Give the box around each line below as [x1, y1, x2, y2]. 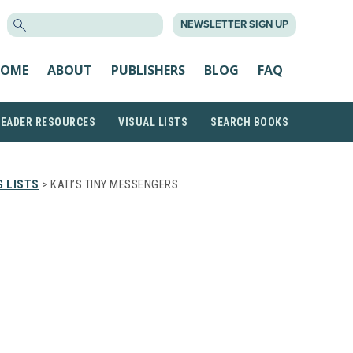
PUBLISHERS [111, 61, 185, 79]
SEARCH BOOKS [210, 116, 288, 128]
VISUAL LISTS [118, 116, 188, 128]
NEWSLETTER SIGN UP [180, 18, 288, 31]
